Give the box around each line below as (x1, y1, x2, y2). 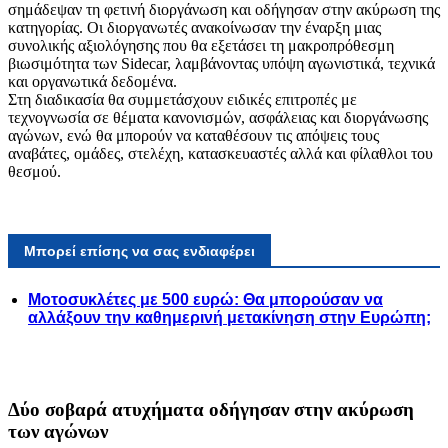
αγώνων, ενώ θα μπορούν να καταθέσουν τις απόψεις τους (8, 127, 379, 145)
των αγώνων (8, 420, 108, 442)
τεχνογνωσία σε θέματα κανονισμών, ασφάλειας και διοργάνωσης (8, 109, 428, 127)
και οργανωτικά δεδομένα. (8, 73, 177, 91)
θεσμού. (8, 163, 61, 181)
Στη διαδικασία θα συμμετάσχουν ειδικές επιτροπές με (8, 91, 357, 109)
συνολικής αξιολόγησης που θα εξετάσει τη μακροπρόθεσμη (8, 37, 394, 55)
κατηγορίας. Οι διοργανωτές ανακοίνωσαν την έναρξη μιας (8, 19, 381, 37)
